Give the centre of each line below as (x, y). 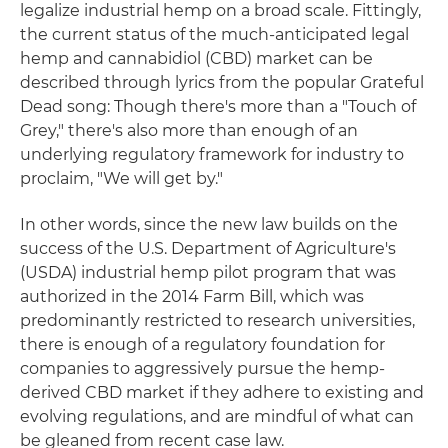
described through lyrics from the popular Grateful (222, 82)
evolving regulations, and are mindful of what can (217, 416)
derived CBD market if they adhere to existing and (222, 392)
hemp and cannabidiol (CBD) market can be (196, 58)
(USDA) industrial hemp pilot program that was (208, 272)
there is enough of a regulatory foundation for (202, 344)
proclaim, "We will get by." (121, 178)
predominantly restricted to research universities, (217, 320)
